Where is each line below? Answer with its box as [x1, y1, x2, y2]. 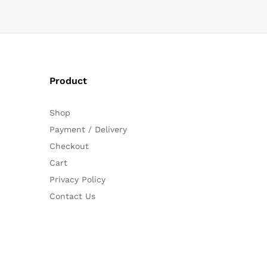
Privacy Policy [49, 174, 105, 184]
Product [49, 74, 87, 86]
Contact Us [49, 191, 95, 201]
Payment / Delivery [49, 124, 127, 134]
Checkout [49, 141, 89, 151]
